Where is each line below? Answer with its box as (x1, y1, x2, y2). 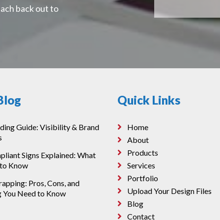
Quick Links (117, 93, 180, 107)
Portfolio (127, 173, 158, 183)
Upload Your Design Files (127, 186, 212, 195)
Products (127, 148, 158, 157)
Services (127, 161, 155, 170)
